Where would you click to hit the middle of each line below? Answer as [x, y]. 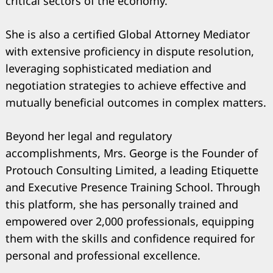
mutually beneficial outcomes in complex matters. [136, 103]
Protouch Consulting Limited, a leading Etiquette [132, 170]
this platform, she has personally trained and [122, 204]
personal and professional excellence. [103, 256]
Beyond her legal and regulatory [89, 136]
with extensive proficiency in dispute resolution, [130, 51]
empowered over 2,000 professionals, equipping [130, 222]
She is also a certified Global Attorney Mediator [128, 34]
